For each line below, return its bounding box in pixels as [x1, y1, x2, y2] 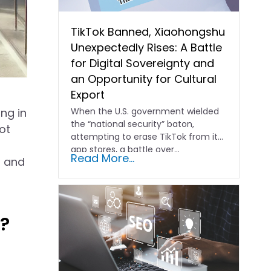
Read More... [71, 151, 135, 166]
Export [71, 87, 105, 103]
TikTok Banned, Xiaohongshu [71, 24, 226, 40]
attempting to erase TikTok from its [71, 131, 223, 143]
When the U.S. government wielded [71, 105, 220, 118]
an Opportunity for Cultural [71, 71, 217, 87]
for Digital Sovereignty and [71, 56, 215, 71]
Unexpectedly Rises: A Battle [71, 40, 223, 56]
